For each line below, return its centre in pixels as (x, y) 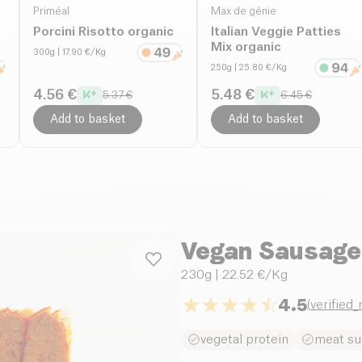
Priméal (51, 11)
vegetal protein (244, 339)
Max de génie (244, 11)
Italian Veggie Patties (276, 32)
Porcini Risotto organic (103, 32)
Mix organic (246, 47)
